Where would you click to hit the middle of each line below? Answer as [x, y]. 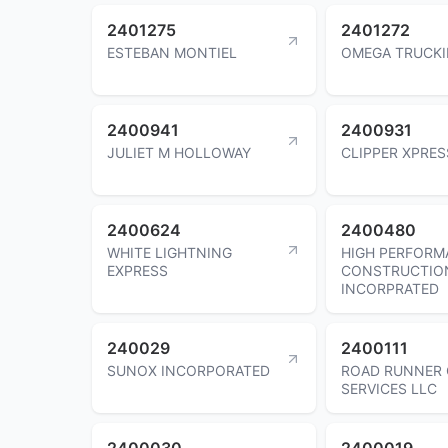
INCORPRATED [390, 288]
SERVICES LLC [389, 388]
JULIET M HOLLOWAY [179, 152]
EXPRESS [137, 270]
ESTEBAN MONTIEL [172, 52]
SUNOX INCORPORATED [188, 370]
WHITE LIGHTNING [169, 252]
